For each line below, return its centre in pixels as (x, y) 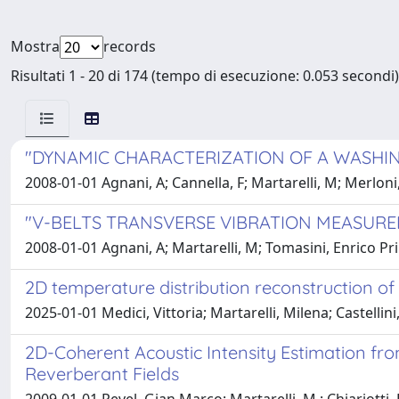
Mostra (35, 46)
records (130, 46)
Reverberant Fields (102, 374)
